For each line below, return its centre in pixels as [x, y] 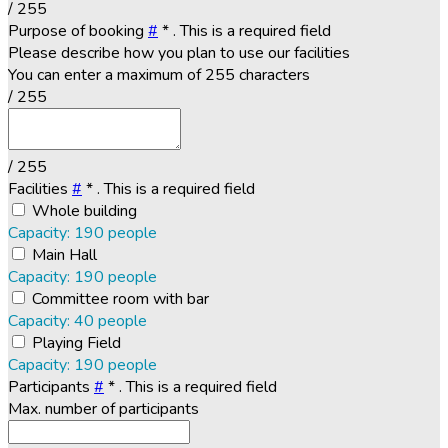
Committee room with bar [120, 298]
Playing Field [76, 342]
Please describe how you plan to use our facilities [179, 52]
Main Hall [64, 254]
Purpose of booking [78, 30]
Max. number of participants [103, 408]
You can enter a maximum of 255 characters [159, 74]
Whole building [84, 210]
